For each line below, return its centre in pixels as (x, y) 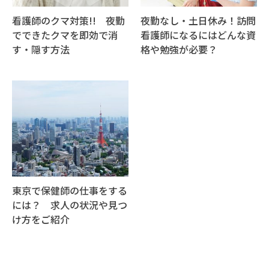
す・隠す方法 (41, 50)
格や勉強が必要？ (179, 50)
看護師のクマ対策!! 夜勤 (68, 21)
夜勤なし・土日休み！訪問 (198, 21)
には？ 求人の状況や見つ (70, 205)
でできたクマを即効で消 (65, 35)
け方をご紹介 (41, 219)
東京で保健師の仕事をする (70, 191)
